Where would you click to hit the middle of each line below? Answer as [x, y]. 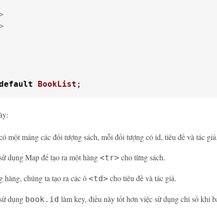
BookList [57, 84]
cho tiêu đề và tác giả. [142, 178]
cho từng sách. [142, 157]
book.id [42, 199]
